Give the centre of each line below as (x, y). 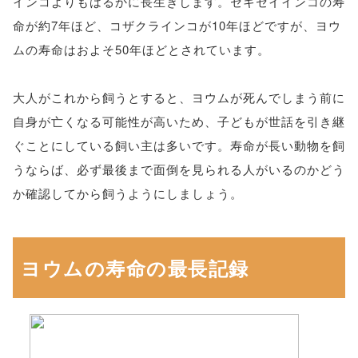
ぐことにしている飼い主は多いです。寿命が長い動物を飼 (179, 145)
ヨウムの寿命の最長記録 (135, 268)
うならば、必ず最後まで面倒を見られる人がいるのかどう (179, 169)
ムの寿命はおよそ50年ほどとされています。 (141, 49)
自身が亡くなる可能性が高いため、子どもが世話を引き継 (179, 121)
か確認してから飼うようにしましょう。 (128, 193)
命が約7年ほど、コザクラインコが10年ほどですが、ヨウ (177, 25)
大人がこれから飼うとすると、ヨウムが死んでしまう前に (179, 97)
